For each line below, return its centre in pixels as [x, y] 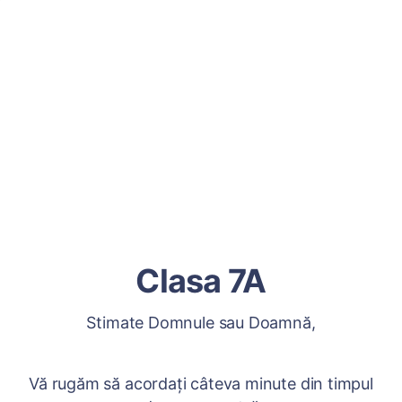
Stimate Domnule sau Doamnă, [201, 323]
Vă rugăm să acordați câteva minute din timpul [201, 384]
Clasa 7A [201, 281]
